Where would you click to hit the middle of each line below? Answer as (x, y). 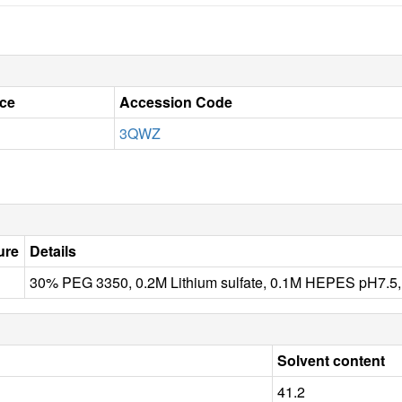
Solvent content (331, 360)
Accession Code (176, 101)
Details (53, 250)
